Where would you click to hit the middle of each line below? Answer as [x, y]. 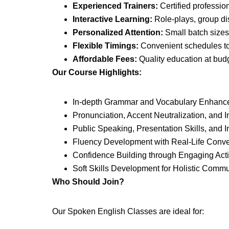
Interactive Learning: [112, 19]
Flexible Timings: [106, 46]
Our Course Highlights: [97, 72]
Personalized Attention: [118, 32]
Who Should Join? [88, 182]
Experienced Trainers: [115, 6]
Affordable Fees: [105, 59]
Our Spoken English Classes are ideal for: [128, 211]
